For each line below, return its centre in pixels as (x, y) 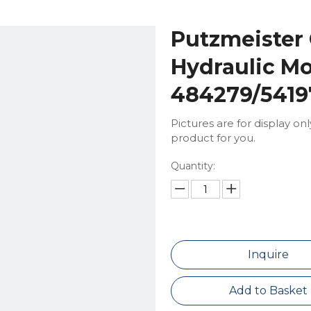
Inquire (269, 254)
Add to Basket (269, 291)
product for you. (213, 138)
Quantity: (193, 166)
